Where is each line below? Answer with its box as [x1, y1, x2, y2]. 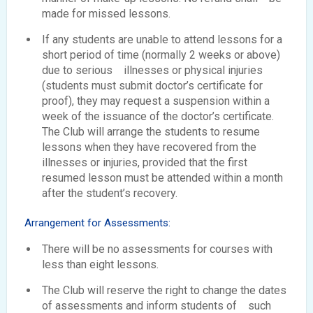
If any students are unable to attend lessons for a [42, 33, 282, 47]
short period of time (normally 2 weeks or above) [42, 48, 280, 62]
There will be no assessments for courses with [42, 242, 272, 256]
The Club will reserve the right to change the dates [42, 283, 286, 297]
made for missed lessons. [42, 7, 170, 21]
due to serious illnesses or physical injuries [42, 64, 263, 78]
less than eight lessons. [42, 257, 159, 271]
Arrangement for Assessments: [24, 217, 170, 230]
